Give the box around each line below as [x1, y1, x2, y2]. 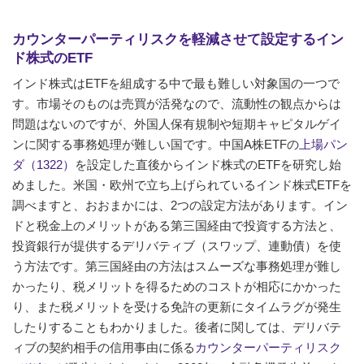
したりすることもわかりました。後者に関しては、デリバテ [12, 319, 341, 334]
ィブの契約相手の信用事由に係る [12, 340, 195, 354]
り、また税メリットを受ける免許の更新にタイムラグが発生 [12, 299, 341, 314]
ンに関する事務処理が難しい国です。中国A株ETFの [12, 136, 299, 151]
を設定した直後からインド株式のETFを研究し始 [75, 157, 341, 171]
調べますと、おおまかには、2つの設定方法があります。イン [12, 197, 348, 212]
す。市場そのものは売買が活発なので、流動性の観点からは [12, 96, 341, 110]
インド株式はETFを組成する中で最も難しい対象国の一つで [12, 76, 340, 90]
